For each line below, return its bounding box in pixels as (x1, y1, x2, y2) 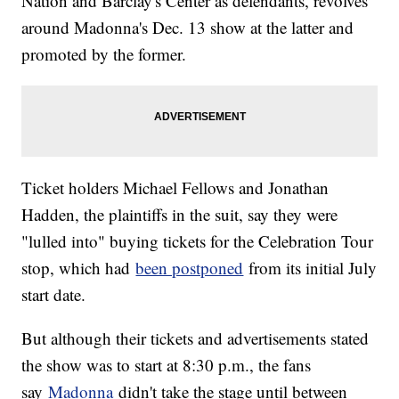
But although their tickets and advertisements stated (21, 327, 370, 350)
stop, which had (21, 256, 136, 280)
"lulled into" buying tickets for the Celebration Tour (21, 230, 374, 253)
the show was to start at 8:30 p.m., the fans (21, 354, 312, 377)
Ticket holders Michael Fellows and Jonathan (21, 176, 330, 199)
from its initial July (243, 256, 378, 280)
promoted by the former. (21, 43, 187, 66)
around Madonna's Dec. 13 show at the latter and (21, 16, 354, 39)
